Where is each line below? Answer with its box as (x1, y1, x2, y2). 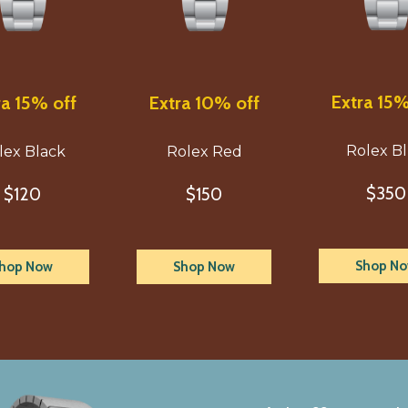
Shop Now (173, 259, 235, 275)
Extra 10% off (148, 92, 260, 114)
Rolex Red (166, 143, 242, 160)
